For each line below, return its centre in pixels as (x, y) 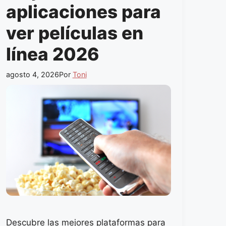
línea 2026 (52, 54)
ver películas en (74, 33)
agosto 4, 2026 (32, 75)
